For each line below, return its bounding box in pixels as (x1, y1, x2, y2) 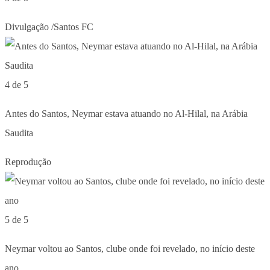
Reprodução (5, 156, 51, 167)
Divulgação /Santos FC (5, 21, 93, 32)
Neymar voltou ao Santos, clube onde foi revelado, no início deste (5, 243, 255, 254)
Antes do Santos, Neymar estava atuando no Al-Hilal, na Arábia (5, 108, 248, 119)
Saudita (5, 127, 33, 138)
